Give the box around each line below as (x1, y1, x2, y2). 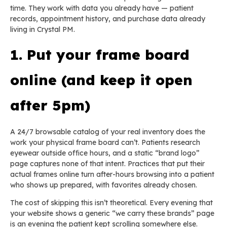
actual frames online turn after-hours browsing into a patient (10, 170, 214, 179)
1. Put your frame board (10, 46, 190, 64)
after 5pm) (10, 96, 90, 115)
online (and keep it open (10, 71, 193, 89)
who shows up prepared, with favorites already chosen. (10, 180, 197, 190)
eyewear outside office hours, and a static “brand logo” (10, 148, 200, 158)
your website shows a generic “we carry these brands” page (10, 209, 214, 218)
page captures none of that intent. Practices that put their (10, 159, 205, 169)
